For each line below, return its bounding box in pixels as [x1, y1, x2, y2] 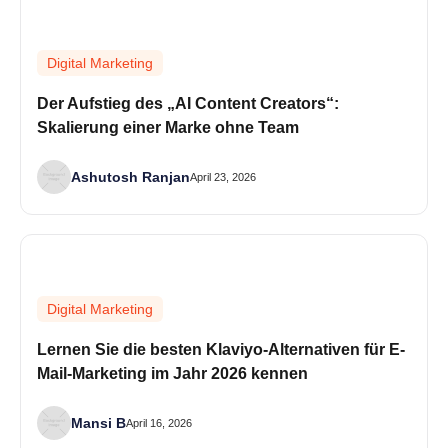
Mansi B [71, 415, 126, 432]
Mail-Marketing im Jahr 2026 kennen [37, 365, 308, 383]
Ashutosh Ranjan [71, 169, 190, 186]
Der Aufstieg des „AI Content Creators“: [37, 95, 339, 113]
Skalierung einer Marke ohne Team [37, 119, 299, 137]
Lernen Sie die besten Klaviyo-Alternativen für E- [37, 341, 405, 359]
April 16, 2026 [126, 416, 192, 429]
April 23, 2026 [190, 170, 256, 183]
